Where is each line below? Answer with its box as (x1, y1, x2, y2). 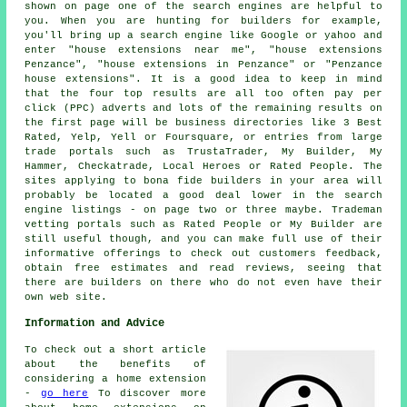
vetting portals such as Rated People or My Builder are (25, 218, 382, 230)
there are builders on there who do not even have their (25, 276, 382, 288)
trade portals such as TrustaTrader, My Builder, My (25, 145, 382, 157)
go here (40, 387, 89, 399)
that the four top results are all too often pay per (25, 87, 382, 99)
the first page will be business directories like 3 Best (25, 116, 382, 128)
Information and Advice (25, 316, 165, 330)
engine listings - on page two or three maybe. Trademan (25, 203, 382, 215)
